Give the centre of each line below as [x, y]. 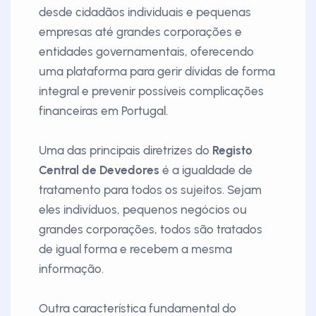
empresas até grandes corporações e [140, 32]
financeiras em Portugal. [103, 111]
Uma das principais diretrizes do [126, 150]
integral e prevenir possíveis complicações [151, 91]
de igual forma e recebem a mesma [135, 249]
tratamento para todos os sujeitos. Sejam [150, 190]
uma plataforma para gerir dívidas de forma [157, 71]
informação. [71, 269]
